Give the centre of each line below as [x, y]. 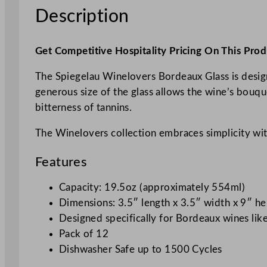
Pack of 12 [84, 234]
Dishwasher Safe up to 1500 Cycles [140, 249]
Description [82, 17]
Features [61, 162]
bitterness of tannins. [83, 107]
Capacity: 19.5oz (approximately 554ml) [152, 187]
